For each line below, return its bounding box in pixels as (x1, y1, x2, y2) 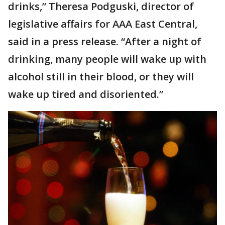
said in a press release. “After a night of (8, 35, 201, 48)
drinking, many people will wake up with (8, 52, 206, 66)
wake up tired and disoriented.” (8, 87, 163, 101)
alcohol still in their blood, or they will (8, 70, 194, 83)
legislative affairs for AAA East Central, (8, 17, 197, 31)
